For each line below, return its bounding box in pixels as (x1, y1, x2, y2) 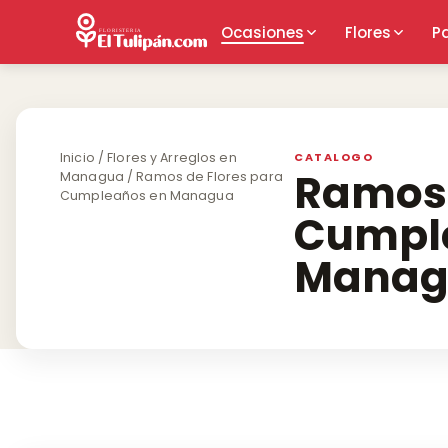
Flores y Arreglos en (107, 149, 237, 166)
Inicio (60, 149, 95, 166)
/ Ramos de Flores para (123, 168, 283, 185)
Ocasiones (220, 21, 304, 43)
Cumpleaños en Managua (60, 187, 234, 204)
